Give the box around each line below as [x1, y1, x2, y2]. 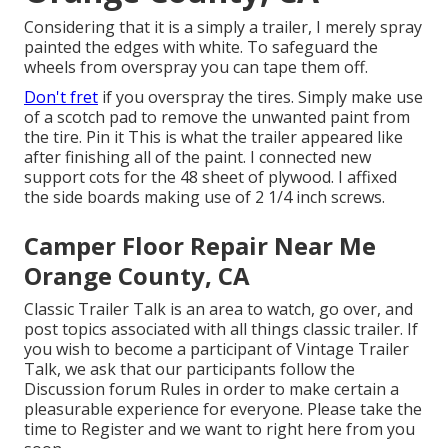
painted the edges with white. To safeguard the [24, 36, 378, 59]
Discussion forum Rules [24, 378, 201, 401]
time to [24, 418, 81, 441]
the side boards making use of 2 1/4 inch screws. [24, 186, 385, 209]
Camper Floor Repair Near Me [24, 229, 376, 263]
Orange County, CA [24, 259, 250, 293]
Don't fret [24, 86, 98, 109]
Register [81, 418, 144, 441]
